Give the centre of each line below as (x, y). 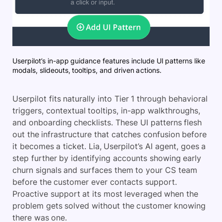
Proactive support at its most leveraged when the (105, 194)
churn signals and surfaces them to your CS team (105, 170)
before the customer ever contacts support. (95, 182)
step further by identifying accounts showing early (107, 158)
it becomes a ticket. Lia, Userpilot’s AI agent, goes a (109, 146)
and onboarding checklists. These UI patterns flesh (107, 122)
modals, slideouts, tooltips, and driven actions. (87, 70)
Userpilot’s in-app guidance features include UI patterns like (109, 60)
